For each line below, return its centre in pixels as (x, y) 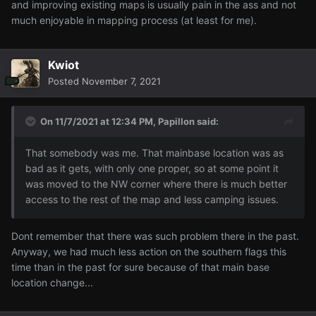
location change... (54, 283)
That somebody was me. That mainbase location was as (154, 153)
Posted (65, 81)
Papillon (176, 122)
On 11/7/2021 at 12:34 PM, (99, 122)
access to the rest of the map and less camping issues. (152, 200)
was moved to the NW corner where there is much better (156, 184)
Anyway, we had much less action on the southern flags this (149, 252)
